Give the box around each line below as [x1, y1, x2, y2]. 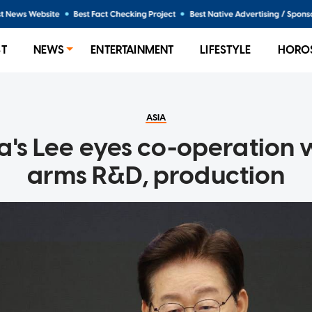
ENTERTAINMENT [91, 43, 174, 56]
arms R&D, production [26, 160, 286, 190]
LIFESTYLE [200, 43, 251, 56]
